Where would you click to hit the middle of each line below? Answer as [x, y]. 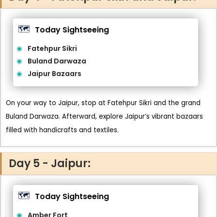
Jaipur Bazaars [54, 74]
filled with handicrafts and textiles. [62, 130]
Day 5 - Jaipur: [50, 163]
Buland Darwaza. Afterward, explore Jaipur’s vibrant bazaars [104, 116]
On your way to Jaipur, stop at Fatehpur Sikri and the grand [103, 103]
